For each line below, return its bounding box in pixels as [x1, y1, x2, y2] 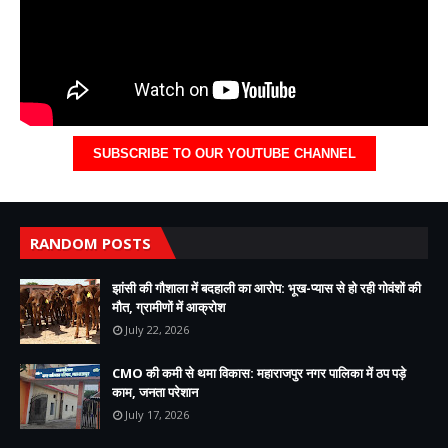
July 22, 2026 [125, 321, 189, 337]
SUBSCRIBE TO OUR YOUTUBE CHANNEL [92, 145, 356, 161]
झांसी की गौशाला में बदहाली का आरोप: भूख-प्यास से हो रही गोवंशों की [112, 278, 421, 297]
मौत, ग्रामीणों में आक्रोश [112, 297, 225, 316]
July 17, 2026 [125, 406, 189, 422]
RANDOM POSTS [30, 232, 151, 253]
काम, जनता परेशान [112, 382, 198, 401]
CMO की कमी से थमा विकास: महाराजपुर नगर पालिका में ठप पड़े [112, 363, 406, 382]
